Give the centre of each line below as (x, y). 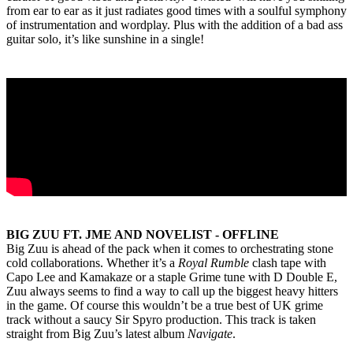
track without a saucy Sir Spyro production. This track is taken (161, 320)
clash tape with (289, 263)
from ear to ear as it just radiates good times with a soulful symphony (176, 11)
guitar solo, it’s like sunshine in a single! (107, 39)
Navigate (210, 334)
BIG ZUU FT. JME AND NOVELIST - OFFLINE (143, 235)
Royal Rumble (215, 263)
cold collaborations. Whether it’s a (92, 263)
